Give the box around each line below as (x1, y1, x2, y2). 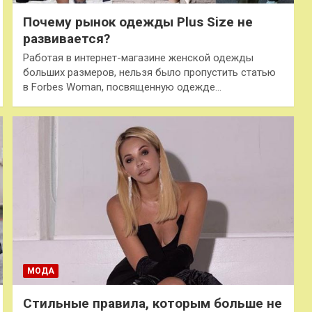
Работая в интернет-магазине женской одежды (22, 51, 253, 64)
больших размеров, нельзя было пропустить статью (22, 65, 276, 79)
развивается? (22, 30, 110, 47)
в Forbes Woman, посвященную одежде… (22, 80, 221, 93)
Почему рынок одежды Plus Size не (22, 13, 253, 30)
